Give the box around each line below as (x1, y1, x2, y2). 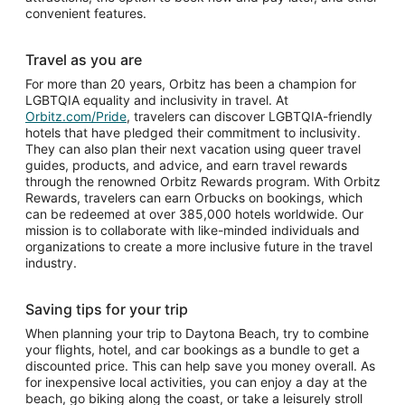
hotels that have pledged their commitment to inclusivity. (25, 125, 361, 141)
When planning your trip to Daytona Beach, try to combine (25, 325, 369, 342)
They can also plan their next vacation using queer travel (25, 141, 361, 157)
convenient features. (25, 5, 146, 22)
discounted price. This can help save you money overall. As (25, 358, 375, 374)
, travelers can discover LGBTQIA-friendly (127, 108, 372, 125)
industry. (25, 255, 77, 271)
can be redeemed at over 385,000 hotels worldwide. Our (25, 206, 363, 222)
